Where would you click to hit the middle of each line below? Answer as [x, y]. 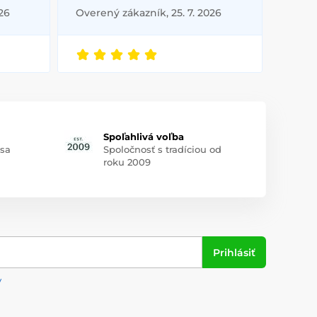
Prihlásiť [234, 252]
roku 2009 [127, 162]
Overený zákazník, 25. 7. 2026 [149, 13]
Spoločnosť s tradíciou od [162, 150]
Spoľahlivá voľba [143, 137]
